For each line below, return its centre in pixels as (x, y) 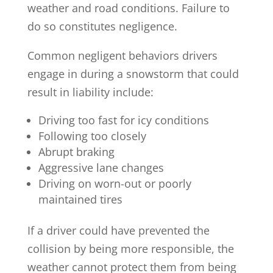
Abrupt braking (76, 151)
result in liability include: (90, 92)
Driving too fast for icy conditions (123, 120)
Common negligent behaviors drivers (122, 55)
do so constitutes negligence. (102, 26)
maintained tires (80, 199)
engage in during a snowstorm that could (133, 73)
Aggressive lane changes (101, 167)
